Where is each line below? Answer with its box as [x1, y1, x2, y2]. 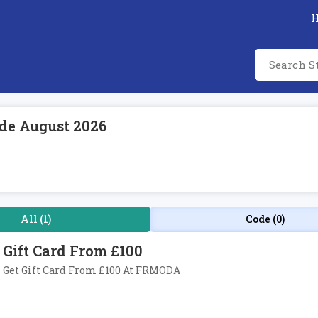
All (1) [21, 212, 52, 226]
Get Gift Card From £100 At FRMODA [3, 263, 180, 277]
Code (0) [246, 212, 285, 226]
